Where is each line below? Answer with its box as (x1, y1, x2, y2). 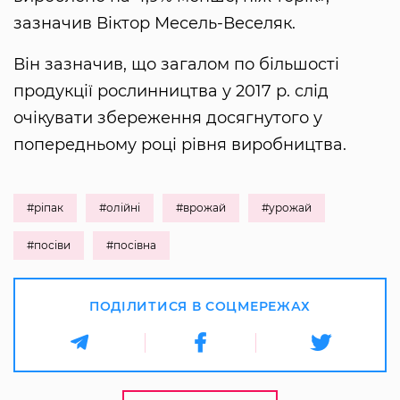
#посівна (106, 237, 156, 252)
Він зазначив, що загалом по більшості (13, 54, 339, 74)
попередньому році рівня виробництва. (13, 134, 346, 154)
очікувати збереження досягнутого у (13, 107, 322, 128)
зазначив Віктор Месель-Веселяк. (13, 12, 296, 33)
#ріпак (27, 200, 63, 214)
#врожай (176, 200, 226, 214)
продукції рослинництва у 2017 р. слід (13, 80, 329, 101)
